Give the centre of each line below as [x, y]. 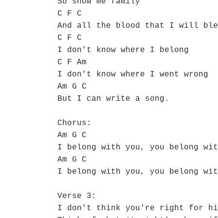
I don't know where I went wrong [133, 74]
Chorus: [74, 123]
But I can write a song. [113, 99]
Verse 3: [77, 196]
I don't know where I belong [123, 50]
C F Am [72, 62]
